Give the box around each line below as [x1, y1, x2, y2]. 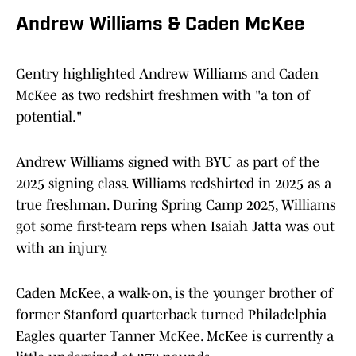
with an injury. [16, 240, 108, 257]
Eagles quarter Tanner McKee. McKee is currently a [16, 328, 334, 345]
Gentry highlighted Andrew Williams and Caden [16, 66, 319, 83]
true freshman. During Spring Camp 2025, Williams [16, 197, 335, 214]
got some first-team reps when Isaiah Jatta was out [16, 219, 335, 235]
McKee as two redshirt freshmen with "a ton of [16, 87, 310, 104]
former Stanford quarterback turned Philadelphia [16, 307, 327, 323]
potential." [16, 109, 82, 126]
